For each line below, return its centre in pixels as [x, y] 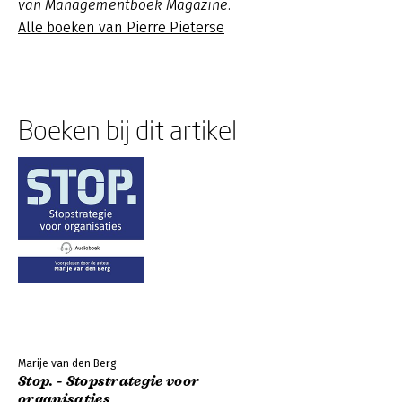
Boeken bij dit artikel [127, 130]
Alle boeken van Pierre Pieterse [121, 27]
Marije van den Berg [67, 363]
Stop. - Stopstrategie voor [109, 381]
